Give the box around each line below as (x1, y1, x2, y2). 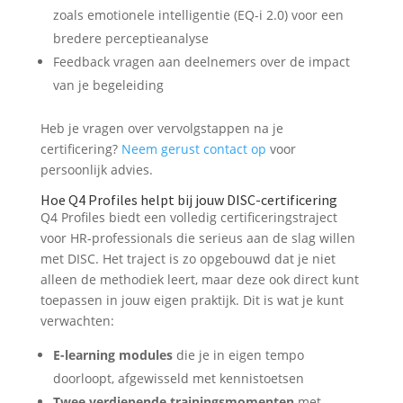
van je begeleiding (52, 76, 164, 94)
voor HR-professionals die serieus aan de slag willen (40, 229, 355, 247)
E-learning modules (52, 346, 173, 364)
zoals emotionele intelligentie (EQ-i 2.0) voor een (52, 6, 344, 24)
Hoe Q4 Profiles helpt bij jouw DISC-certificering (40, 191, 337, 210)
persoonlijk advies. (40, 161, 153, 179)
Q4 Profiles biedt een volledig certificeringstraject (40, 209, 337, 227)
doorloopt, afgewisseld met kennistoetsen (52, 370, 304, 388)
